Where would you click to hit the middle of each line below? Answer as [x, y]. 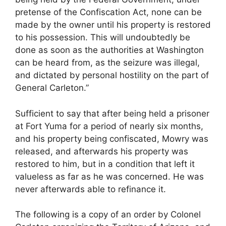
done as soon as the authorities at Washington [109, 50]
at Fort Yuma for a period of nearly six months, [109, 126]
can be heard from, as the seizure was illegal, [107, 63]
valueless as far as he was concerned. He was [109, 176]
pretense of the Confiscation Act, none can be [108, 12]
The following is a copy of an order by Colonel [108, 215]
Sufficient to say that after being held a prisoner [112, 113]
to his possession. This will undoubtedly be [103, 38]
